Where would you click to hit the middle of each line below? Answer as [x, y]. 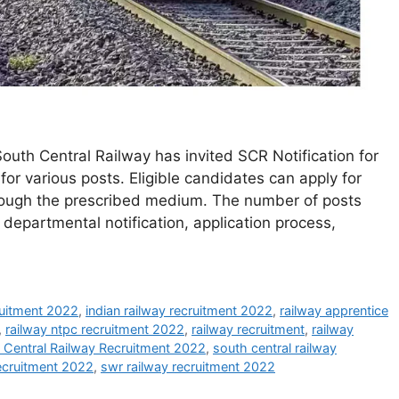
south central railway [275, 347]
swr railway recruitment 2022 [188, 366]
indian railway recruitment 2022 [179, 310]
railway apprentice [334, 310]
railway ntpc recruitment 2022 [95, 329]
